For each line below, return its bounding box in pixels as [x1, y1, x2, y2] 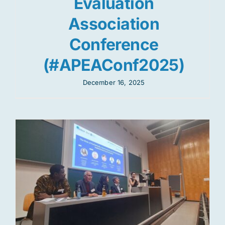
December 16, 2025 [82, 78, 145, 87]
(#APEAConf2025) [43, 55, 185, 75]
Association [68, 14, 159, 34]
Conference [69, 35, 159, 55]
